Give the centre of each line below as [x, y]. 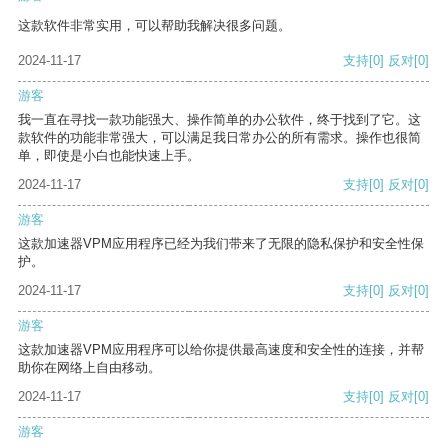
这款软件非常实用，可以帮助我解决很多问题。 [154, 26]
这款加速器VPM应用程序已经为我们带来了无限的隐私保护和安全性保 [221, 244]
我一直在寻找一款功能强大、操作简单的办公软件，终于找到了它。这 [219, 120]
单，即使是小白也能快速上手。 [109, 156]
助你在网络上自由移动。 [89, 368]
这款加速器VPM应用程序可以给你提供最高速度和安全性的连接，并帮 [221, 350]
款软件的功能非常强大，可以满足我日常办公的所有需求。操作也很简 [219, 138]
